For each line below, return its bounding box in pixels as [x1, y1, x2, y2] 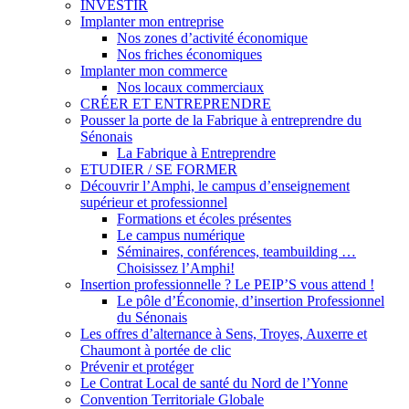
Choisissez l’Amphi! [117, 260, 235, 276]
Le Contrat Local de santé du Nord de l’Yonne [80, 375, 348, 391]
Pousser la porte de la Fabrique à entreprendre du [80, 112, 362, 128]
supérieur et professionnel [80, 194, 227, 210]
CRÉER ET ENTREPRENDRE [80, 96, 271, 111]
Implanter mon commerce [80, 63, 227, 79]
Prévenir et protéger [80, 359, 194, 374]
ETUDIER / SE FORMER [80, 162, 237, 177]
